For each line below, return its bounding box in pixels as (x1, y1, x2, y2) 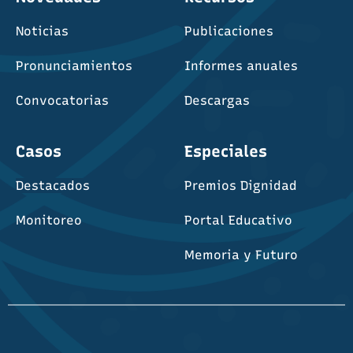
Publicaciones (184, 23, 273, 39)
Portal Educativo (184, 212, 292, 228)
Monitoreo (16, 212, 82, 228)
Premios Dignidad (184, 177, 297, 193)
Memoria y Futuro (184, 247, 298, 262)
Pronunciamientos (16, 58, 132, 73)
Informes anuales (184, 58, 298, 73)
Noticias (16, 23, 69, 39)
